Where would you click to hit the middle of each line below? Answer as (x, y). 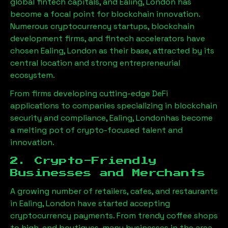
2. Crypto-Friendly (83, 161)
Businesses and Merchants (108, 173)
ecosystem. (33, 75)
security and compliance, (60, 118)
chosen (25, 51)
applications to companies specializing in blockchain (114, 106)
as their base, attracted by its (155, 51)
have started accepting (124, 203)
